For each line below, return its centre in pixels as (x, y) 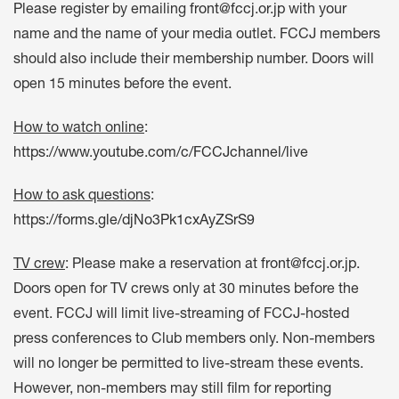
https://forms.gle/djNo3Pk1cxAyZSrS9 (134, 222)
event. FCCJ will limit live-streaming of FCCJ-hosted (181, 316)
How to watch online (79, 129)
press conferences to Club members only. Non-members (194, 341)
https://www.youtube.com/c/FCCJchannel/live (161, 154)
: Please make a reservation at (163, 266)
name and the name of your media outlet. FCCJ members (197, 35)
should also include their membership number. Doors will (194, 60)
